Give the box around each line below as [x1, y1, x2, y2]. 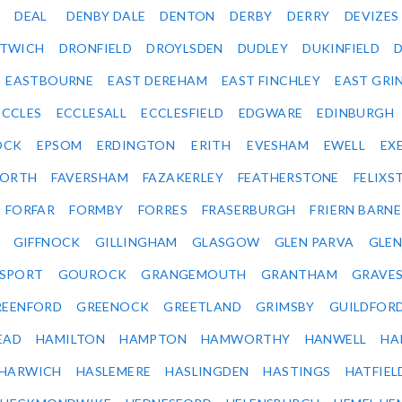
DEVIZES [344, 8, 399, 24]
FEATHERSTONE [238, 170, 339, 186]
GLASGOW [191, 234, 260, 250]
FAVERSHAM [51, 170, 129, 186]
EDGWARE [238, 105, 303, 121]
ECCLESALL [56, 105, 127, 121]
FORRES [137, 202, 188, 218]
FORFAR [4, 202, 56, 218]
